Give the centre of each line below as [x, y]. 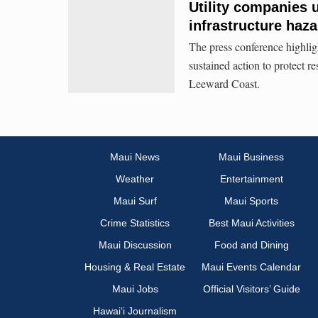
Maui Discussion [135, 245]
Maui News [135, 157]
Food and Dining [251, 245]
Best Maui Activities [251, 223]
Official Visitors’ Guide [251, 289]
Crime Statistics [135, 223]
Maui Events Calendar [251, 267]
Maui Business [251, 157]
